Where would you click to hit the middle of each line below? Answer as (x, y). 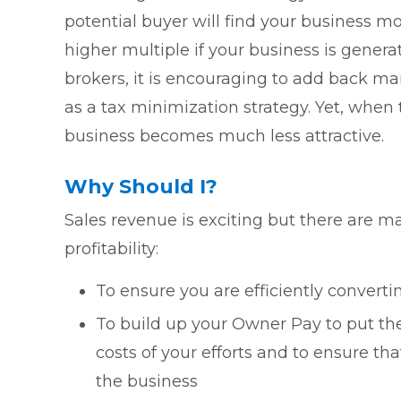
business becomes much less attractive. (224, 137)
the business (147, 382)
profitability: (111, 249)
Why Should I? (141, 187)
